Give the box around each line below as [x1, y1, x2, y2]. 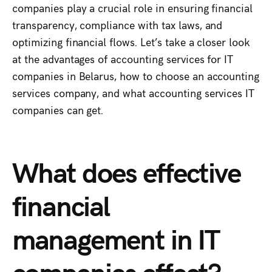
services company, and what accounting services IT [12, 85, 255, 101]
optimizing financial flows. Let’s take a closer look [12, 34, 251, 50]
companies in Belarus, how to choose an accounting [12, 68, 260, 84]
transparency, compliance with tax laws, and [12, 17, 223, 33]
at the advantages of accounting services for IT [12, 51, 234, 67]
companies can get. [12, 102, 104, 118]
